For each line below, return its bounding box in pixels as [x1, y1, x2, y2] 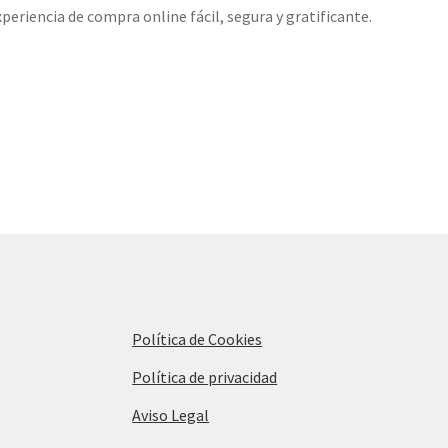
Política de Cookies [132, 328, 263, 349]
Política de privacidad [132, 366, 278, 387]
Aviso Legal [132, 404, 210, 425]
